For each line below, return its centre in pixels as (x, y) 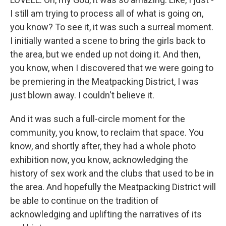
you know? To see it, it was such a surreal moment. (112, 27)
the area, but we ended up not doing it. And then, (105, 54)
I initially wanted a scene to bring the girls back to (108, 41)
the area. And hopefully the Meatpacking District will (113, 187)
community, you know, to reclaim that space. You (107, 132)
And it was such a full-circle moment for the (98, 119)
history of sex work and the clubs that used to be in (112, 173)
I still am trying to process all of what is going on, (107, 13)
